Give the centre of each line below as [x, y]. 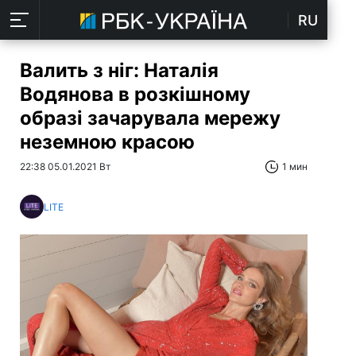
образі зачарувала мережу [150, 118]
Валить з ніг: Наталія [119, 70]
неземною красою [107, 142]
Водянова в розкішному [135, 94]
